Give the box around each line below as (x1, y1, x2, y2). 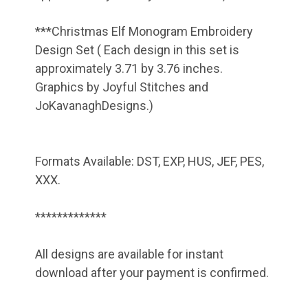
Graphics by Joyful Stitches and (35, 79, 208, 94)
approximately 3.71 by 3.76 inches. (35, 60, 223, 76)
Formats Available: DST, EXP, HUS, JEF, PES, (35, 153, 264, 168)
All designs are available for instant (35, 246, 223, 261)
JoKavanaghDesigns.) (35, 98, 153, 113)
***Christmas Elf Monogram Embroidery (35, 23, 253, 38)
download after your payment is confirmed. (35, 265, 269, 280)
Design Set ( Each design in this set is (35, 42, 239, 57)
